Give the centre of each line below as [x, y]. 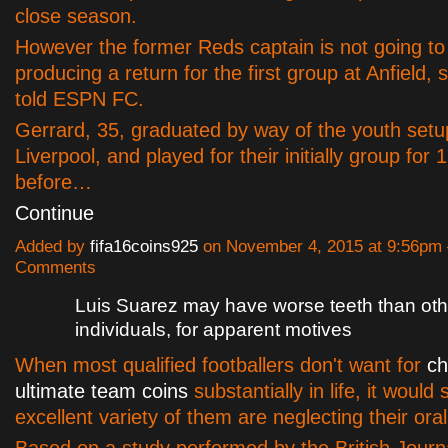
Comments [55, 268]
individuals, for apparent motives [213, 330]
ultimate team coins [101, 391]
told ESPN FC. [79, 99]
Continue [54, 213]
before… [53, 182]
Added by [52, 247]
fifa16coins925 [144, 247]
